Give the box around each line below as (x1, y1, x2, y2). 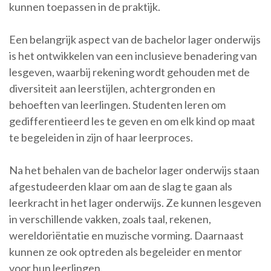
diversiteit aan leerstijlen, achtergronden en (9, 82, 215, 95)
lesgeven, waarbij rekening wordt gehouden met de (9, 65, 250, 79)
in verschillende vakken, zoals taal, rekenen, (9, 212, 211, 226)
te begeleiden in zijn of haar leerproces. (9, 131, 193, 144)
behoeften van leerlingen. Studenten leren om (9, 98, 226, 111)
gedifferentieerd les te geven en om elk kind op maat (9, 114, 255, 128)
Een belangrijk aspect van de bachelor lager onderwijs (9, 33, 261, 46)
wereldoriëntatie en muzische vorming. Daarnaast (9, 229, 244, 242)
